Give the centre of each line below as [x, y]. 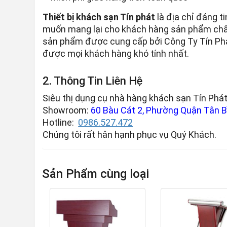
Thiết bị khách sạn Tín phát [99, 17]
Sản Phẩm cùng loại [96, 174]
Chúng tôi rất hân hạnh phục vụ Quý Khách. [130, 135]
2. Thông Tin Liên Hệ [93, 81]
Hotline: [60, 123]
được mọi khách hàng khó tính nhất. [116, 54]
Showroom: [67, 110]
